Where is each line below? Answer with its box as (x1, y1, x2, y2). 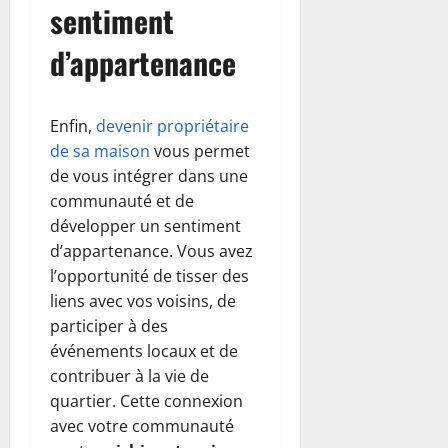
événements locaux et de (50, 339, 238, 362)
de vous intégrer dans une (50, 164, 248, 187)
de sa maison (50, 139, 150, 162)
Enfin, (50, 114, 96, 137)
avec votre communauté (50, 414, 234, 437)
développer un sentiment (50, 214, 241, 237)
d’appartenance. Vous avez (50, 239, 253, 262)
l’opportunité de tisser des (50, 264, 249, 287)
